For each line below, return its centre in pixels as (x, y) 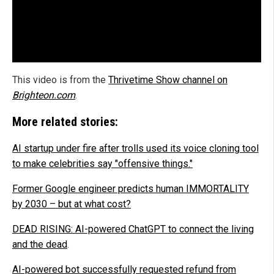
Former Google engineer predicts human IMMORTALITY (131, 189)
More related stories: (65, 122)
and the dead (40, 245)
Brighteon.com (44, 95)
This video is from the (60, 80)
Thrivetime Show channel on (168, 80)
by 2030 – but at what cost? (72, 204)
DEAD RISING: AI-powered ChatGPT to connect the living (133, 229)
